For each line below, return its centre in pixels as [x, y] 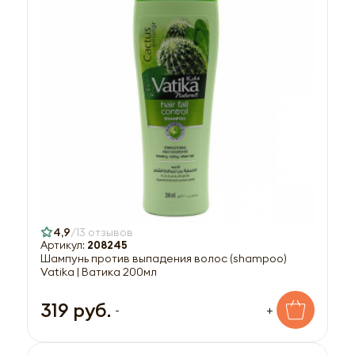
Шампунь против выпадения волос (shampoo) [164, 258]
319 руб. [76, 310]
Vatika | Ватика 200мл [99, 272]
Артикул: [64, 245]
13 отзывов [105, 232]
